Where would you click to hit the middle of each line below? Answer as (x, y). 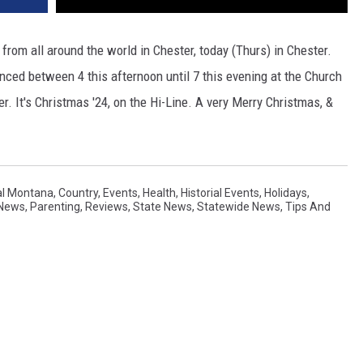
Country (78, 192)
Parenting (55, 206)
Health (159, 192)
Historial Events (220, 192)
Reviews (107, 206)
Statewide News (239, 206)
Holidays (286, 192)
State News (162, 206)
